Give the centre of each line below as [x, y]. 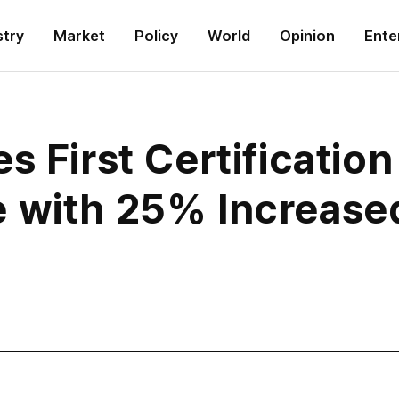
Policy [156, 36]
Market [79, 36]
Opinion [307, 36]
